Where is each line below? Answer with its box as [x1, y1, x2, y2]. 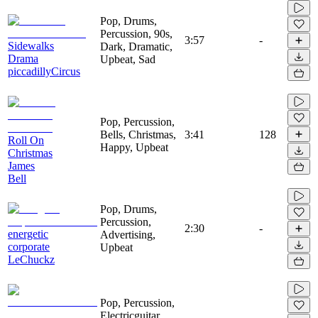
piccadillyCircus [8, 65, 80, 77]
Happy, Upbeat [100, 141, 168, 153]
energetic [8, 227, 48, 240]
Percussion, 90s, [100, 27, 172, 40]
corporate [8, 240, 50, 253]
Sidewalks [8, 39, 54, 52]
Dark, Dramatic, [100, 40, 172, 53]
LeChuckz [8, 253, 55, 265]
